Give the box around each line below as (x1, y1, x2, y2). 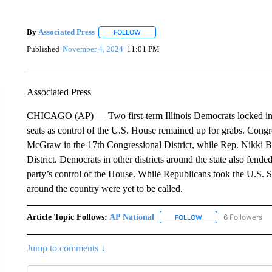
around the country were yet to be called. (26, 183, 183, 194)
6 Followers (223, 212, 262, 222)
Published (26, 44, 59, 54)
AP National (109, 212, 154, 222)
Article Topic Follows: (26, 212, 107, 222)
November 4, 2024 (63, 44, 124, 54)
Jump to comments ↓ (26, 242, 106, 253)
